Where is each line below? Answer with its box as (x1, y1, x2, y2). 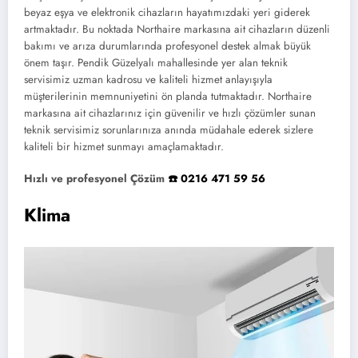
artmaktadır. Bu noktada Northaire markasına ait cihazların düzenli (24, 21, 330, 37)
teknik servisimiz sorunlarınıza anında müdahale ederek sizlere (24, 121, 313, 137)
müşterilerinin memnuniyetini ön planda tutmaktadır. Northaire (24, 88, 312, 104)
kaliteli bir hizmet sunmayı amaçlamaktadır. (24, 138, 224, 154)
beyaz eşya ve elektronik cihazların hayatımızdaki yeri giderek (24, 4, 310, 20)
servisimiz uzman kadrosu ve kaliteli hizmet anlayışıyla (24, 71, 272, 87)
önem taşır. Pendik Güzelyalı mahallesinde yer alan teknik (24, 54, 288, 70)
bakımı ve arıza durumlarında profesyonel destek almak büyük (24, 38, 311, 54)
